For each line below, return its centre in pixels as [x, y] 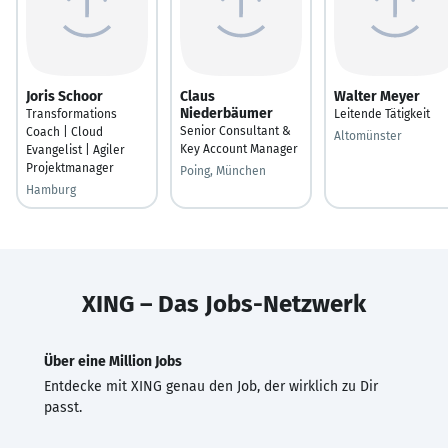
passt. [63, 407]
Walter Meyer [377, 96]
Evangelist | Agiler [75, 149]
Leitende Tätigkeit [382, 113]
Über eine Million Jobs [113, 361]
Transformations [71, 113]
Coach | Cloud [64, 131]
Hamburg [51, 189]
